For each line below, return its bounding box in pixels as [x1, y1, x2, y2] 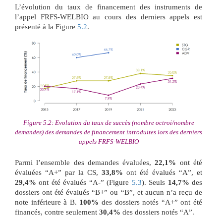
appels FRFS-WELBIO [78, 138, 139, 146]
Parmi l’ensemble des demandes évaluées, [15, 159, 155, 167]
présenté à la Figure [15, 22, 77, 31]
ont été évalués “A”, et [123, 168, 202, 177]
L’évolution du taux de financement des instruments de [15, 2, 202, 11]
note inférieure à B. [15, 198, 80, 207]
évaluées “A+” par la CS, [15, 168, 102, 177]
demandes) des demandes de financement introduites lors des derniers [15, 128, 202, 136]
